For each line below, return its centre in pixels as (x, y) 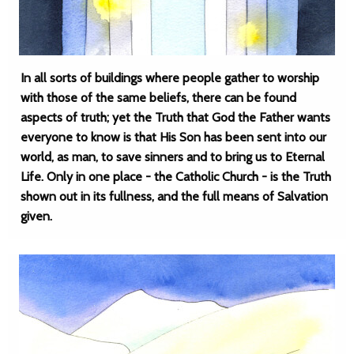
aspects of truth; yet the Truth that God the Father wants (175, 117)
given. (36, 216)
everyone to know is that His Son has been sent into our (173, 137)
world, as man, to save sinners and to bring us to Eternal (173, 157)
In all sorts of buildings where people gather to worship (170, 78)
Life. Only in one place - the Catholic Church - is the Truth (176, 177)
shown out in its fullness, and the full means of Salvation (174, 196)
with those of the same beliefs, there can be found (158, 98)
